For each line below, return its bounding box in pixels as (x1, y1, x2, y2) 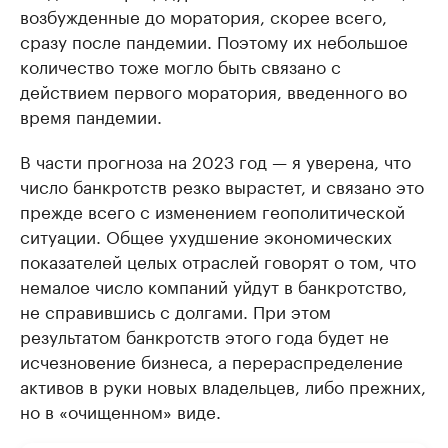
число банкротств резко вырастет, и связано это (20, 171, 424, 198)
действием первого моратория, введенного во (20, 76, 407, 103)
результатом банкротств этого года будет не (20, 321, 389, 348)
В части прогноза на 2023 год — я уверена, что (20, 146, 411, 173)
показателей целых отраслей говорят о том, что (20, 246, 416, 273)
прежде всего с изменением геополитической (20, 196, 405, 223)
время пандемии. (20, 101, 162, 128)
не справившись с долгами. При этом (20, 296, 331, 323)
